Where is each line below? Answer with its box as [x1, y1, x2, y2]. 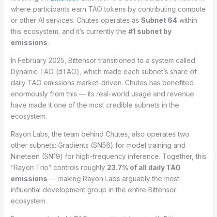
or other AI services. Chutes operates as [10, 16, 141, 25]
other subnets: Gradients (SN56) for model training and [10, 141, 186, 150]
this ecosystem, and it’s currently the [10, 27, 128, 36]
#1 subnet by [128, 27, 171, 36]
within [177, 16, 197, 25]
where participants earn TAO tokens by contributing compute [10, 5, 206, 14]
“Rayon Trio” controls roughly [10, 163, 107, 172]
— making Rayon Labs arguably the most [47, 174, 179, 183]
